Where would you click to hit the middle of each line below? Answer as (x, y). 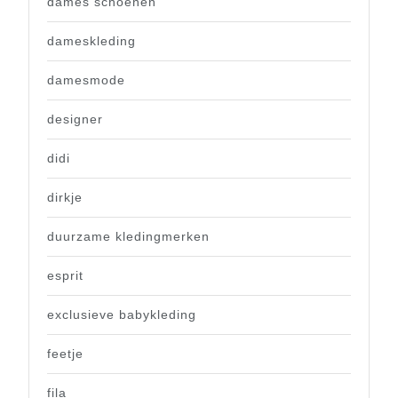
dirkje (65, 197)
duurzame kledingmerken (128, 236)
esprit (65, 275)
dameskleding (92, 40)
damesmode (86, 80)
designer (75, 119)
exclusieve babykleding (122, 314)
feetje (65, 353)
